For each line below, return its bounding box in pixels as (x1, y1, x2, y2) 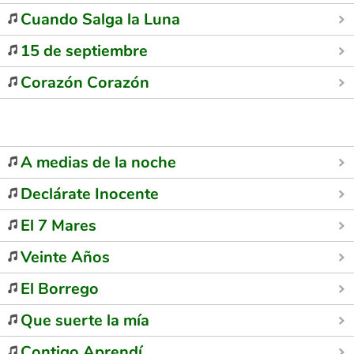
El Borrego (21, 278, 99, 299)
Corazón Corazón (21, 72, 149, 93)
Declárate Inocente (21, 183, 159, 205)
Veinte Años (21, 247, 110, 268)
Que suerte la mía (21, 310, 149, 331)
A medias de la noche (21, 152, 176, 173)
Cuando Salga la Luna (21, 9, 180, 30)
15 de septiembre (21, 40, 148, 62)
